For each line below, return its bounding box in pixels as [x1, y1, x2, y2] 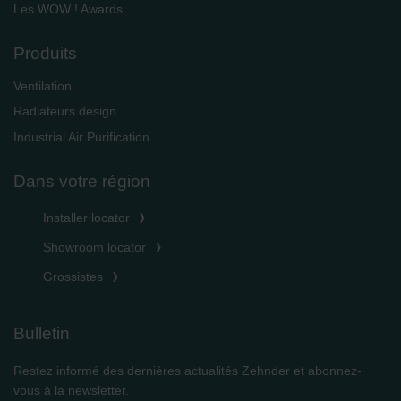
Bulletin [13, 324, 70, 343]
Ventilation [13, 79, 72, 94]
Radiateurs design [13, 104, 116, 119]
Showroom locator [43, 240, 146, 254]
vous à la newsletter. [13, 382, 129, 397]
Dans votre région [13, 171, 150, 191]
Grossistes [43, 269, 103, 284]
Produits [13, 43, 77, 63]
